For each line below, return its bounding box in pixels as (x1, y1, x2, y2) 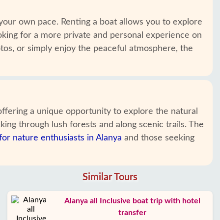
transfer (118, 209, 146, 217)
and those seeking (122, 134, 194, 142)
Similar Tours (82, 172, 137, 182)
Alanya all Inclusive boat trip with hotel (64, 197, 200, 205)
